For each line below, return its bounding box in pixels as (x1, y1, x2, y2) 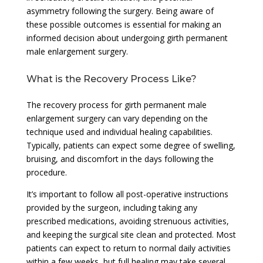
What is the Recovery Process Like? (26, 73, 197, 85)
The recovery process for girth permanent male (26, 99, 207, 110)
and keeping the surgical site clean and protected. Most (26, 228, 236, 240)
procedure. (26, 166, 67, 178)
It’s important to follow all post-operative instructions (26, 188, 228, 200)
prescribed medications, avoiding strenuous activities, (26, 215, 229, 227)
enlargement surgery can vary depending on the (26, 112, 208, 124)
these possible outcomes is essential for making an (26, 18, 221, 30)
